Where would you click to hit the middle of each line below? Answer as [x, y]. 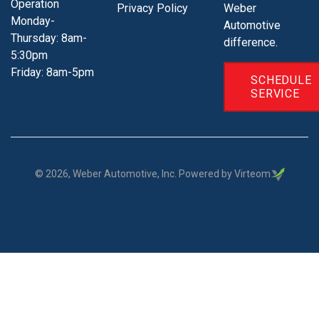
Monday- [33, 21]
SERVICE [275, 93]
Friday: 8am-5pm [52, 72]
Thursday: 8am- [49, 38]
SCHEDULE [281, 80]
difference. [250, 42]
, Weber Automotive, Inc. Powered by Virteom [169, 173]
